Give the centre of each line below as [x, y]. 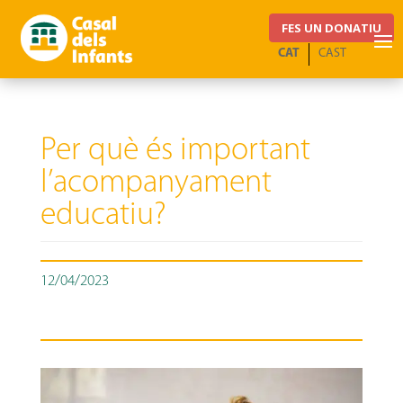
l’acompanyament [156, 184]
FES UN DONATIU [331, 27]
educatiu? [103, 216]
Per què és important [175, 151]
